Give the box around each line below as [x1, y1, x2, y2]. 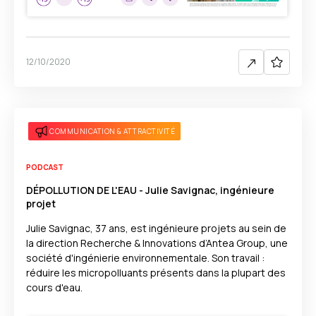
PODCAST [26, 162, 63, 172]
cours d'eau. [26, 281, 83, 294]
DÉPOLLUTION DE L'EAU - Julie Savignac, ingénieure [26, 183, 274, 197]
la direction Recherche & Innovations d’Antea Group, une [26, 236, 288, 250]
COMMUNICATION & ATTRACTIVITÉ [49, 126, 175, 136]
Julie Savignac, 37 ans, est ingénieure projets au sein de [26, 221, 286, 235]
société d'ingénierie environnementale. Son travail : [26, 251, 265, 265]
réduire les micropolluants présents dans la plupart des [26, 266, 286, 279]
